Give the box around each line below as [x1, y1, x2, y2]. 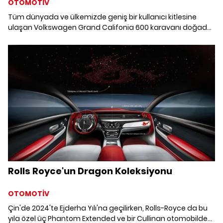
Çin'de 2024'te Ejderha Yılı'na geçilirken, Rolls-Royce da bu [8, 203, 208, 213]
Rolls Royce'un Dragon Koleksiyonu [8, 164, 172, 177]
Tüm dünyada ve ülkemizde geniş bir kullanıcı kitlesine [8, 12, 197, 22]
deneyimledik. [8, 33, 57, 43]
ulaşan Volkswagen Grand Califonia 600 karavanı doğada [8, 22, 212, 33]
